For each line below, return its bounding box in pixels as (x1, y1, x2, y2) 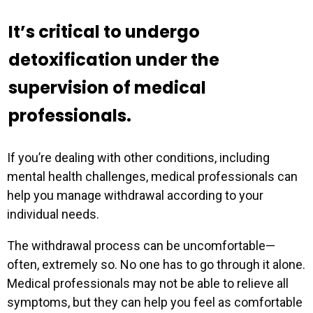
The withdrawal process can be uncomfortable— (7, 238, 275, 253)
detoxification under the (8, 48, 220, 71)
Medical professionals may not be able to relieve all (7, 275, 289, 291)
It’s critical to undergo (8, 20, 201, 43)
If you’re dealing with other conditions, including (7, 150, 270, 165)
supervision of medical (8, 75, 207, 99)
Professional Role (18, 36, 120, 50)
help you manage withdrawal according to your (7, 187, 263, 203)
